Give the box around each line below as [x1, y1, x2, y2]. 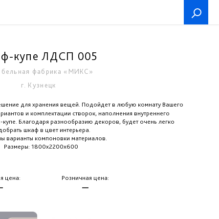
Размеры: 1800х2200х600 [3, 143, 78, 150]
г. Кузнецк [21, 81, 56, 89]
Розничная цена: [61, 174, 109, 181]
